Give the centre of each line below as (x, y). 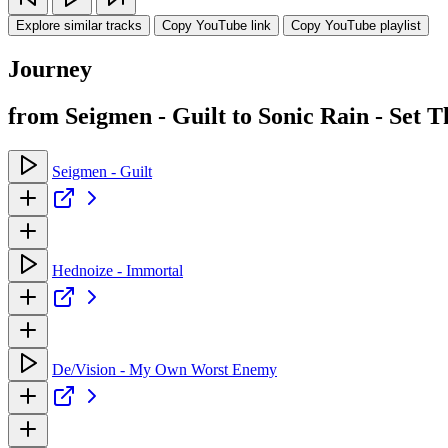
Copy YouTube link (216, 25)
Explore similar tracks (79, 25)
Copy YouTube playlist (356, 25)
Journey (50, 68)
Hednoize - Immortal (117, 270)
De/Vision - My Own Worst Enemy (164, 369)
